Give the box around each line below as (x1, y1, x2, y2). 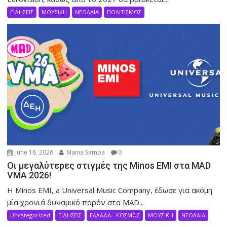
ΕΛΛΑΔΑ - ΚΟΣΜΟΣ (90, 211, 140, 219)
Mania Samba (65, 147, 105, 157)
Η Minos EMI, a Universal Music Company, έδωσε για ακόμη (7, 184, 213, 195)
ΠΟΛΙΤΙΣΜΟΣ (107, 8, 142, 16)
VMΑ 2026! (7, 169, 52, 180)
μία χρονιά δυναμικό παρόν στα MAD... (7, 197, 144, 207)
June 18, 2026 (14, 147, 54, 157)
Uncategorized (10, 211, 51, 219)
